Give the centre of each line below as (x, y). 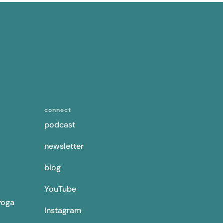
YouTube (60, 189)
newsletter (64, 146)
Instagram (63, 210)
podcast (60, 124)
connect (58, 110)
